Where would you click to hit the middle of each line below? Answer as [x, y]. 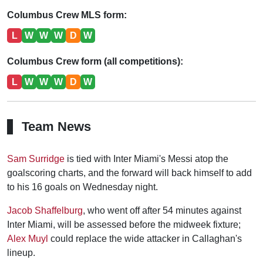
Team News [56, 127]
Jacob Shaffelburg [45, 210]
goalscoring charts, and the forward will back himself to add [129, 173]
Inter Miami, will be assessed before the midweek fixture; [124, 225]
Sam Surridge [36, 159]
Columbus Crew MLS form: [67, 15]
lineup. [21, 253]
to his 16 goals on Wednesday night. [82, 187]
